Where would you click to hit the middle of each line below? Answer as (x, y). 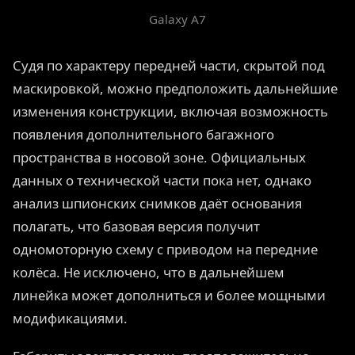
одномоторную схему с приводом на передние (165, 250)
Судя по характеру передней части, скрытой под (169, 66)
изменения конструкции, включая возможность (170, 112)
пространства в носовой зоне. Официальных (159, 158)
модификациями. (70, 319)
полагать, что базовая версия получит (136, 227)
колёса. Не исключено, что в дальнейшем (149, 273)
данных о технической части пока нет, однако (162, 181)
